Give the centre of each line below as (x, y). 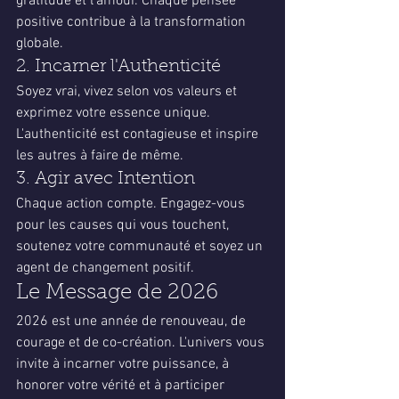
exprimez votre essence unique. (115, 113)
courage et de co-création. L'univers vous (142, 343)
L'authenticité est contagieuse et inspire (139, 134)
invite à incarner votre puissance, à (124, 364)
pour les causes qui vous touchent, (124, 225)
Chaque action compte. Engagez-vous (132, 204)
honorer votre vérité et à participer (122, 386)
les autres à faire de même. (100, 156)
